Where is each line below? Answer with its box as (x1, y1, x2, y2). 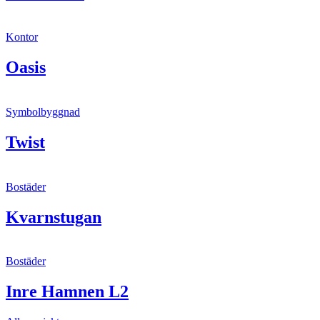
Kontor (6, 31, 38, 43)
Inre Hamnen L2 (6, 282, 129, 301)
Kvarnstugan (6, 207, 101, 226)
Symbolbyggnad (6, 105, 80, 118)
